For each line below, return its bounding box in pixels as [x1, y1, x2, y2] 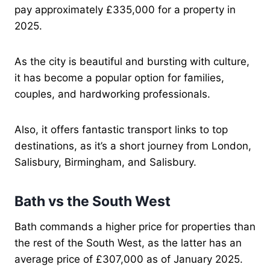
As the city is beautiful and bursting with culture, [14, 55, 250, 67]
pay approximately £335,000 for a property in [14, 3, 236, 16]
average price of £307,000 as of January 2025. [14, 253, 243, 265]
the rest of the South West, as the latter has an [14, 236, 242, 249]
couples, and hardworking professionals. [14, 87, 210, 100]
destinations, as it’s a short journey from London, [14, 139, 251, 152]
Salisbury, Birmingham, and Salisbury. [14, 155, 196, 168]
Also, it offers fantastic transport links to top [14, 123, 228, 136]
